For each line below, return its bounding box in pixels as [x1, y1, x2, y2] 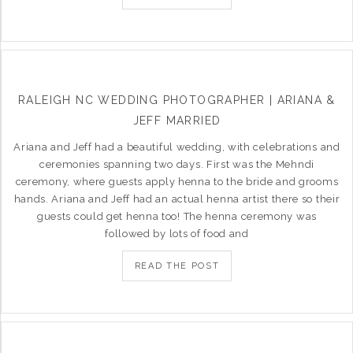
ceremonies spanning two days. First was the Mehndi [39, 158, 314, 170]
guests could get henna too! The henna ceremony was [36, 210, 317, 222]
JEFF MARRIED [132, 114, 221, 127]
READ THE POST [134, 261, 220, 271]
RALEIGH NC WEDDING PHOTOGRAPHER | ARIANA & [18, 94, 336, 106]
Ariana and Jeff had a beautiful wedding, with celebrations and [13, 141, 340, 153]
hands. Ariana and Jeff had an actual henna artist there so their [13, 193, 340, 205]
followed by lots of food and [105, 228, 249, 240]
